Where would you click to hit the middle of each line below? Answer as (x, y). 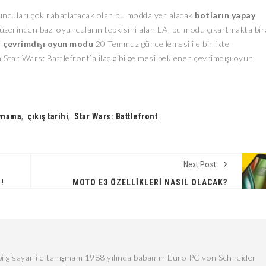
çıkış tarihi (48, 116)
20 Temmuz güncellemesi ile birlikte (161, 44)
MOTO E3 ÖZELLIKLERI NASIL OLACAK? (150, 182)
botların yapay (225, 15)
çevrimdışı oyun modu (48, 44)
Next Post (201, 164)
